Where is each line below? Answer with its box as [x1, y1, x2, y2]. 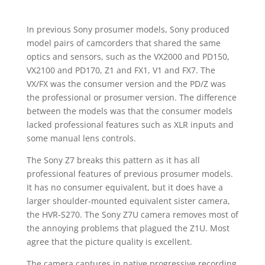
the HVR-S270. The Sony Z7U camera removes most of [26, 209, 238, 220]
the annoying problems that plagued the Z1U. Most [26, 222, 230, 234]
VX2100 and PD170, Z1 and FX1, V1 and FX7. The [26, 64, 215, 76]
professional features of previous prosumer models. [26, 168, 233, 179]
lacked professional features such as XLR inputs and [26, 119, 234, 130]
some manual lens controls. [26, 132, 136, 144]
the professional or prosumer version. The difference [26, 92, 237, 103]
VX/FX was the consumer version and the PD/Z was [26, 78, 226, 89]
